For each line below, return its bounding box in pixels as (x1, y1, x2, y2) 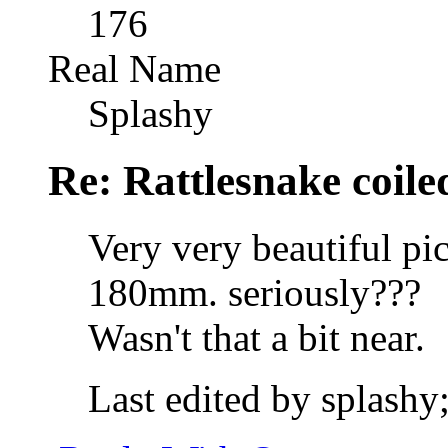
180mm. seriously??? (88, 271, 421, 315)
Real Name (48, 47, 221, 91)
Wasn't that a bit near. (88, 316, 425, 360)
